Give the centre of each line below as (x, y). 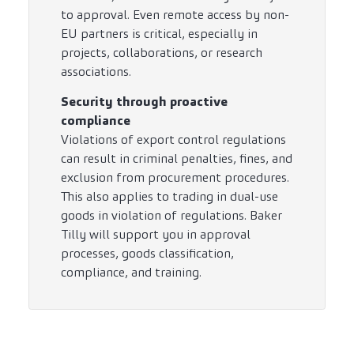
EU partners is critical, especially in (159, 34)
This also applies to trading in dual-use (169, 197)
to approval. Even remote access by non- (175, 15)
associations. (96, 72)
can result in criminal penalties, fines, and (177, 159)
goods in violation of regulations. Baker (171, 216)
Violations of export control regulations (173, 140)
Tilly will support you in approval (156, 235)
